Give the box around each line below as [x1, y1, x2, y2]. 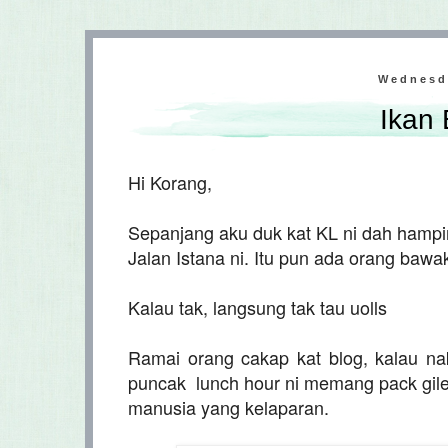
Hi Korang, [128, 168, 212, 195]
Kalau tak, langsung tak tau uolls [128, 293, 387, 320]
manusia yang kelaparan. [128, 393, 329, 420]
